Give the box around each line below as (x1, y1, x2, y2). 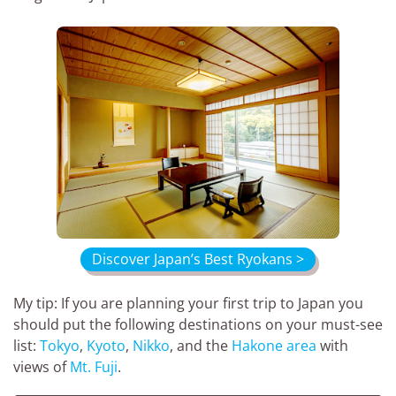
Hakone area (232, 336, 316, 356)
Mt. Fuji (70, 357, 118, 377)
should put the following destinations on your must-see (13, 315, 383, 335)
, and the (170, 336, 232, 356)
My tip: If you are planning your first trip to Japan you (13, 293, 363, 314)
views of (13, 357, 70, 377)
